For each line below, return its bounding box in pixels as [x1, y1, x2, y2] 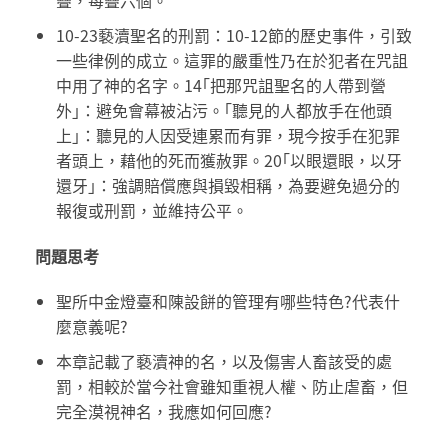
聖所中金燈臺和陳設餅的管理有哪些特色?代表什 [55, 289, 400, 314]
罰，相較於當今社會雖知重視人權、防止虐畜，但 [55, 374, 408, 399]
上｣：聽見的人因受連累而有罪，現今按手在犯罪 [55, 122, 400, 147]
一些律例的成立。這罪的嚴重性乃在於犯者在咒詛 [55, 47, 408, 72]
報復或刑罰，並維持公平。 [55, 197, 248, 222]
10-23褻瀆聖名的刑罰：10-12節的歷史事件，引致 [55, 22, 412, 47]
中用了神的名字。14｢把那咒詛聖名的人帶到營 [55, 72, 386, 97]
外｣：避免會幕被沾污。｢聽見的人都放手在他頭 [55, 97, 392, 122]
